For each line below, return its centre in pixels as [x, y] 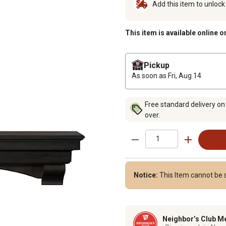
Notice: [147, 175]
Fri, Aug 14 [185, 75]
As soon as [150, 75]
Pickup [157, 65]
